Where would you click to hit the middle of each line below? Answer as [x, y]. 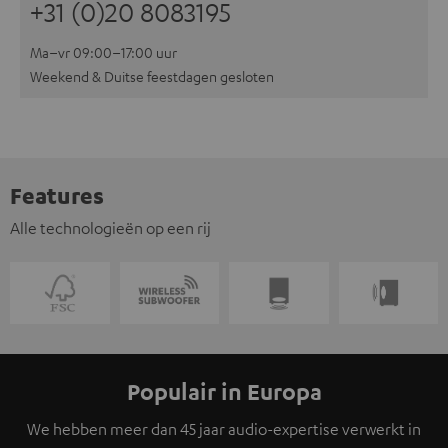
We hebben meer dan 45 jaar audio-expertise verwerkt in [224, 429]
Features [57, 195]
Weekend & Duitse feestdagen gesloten [152, 76]
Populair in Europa [224, 391]
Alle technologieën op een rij [110, 228]
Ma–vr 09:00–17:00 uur [103, 52]
